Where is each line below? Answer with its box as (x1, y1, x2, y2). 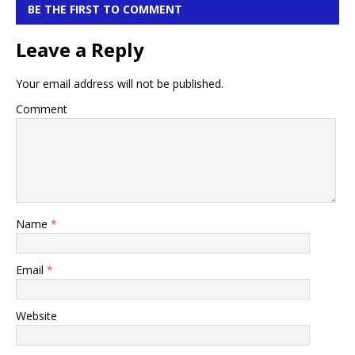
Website (16, 307, 57, 323)
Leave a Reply (16, 36, 144, 63)
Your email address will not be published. (16, 75, 223, 91)
